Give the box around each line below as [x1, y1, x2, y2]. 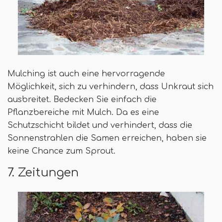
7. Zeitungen [7, 166, 79, 179]
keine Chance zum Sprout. [7, 147, 115, 156]
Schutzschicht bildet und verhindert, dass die [7, 121, 192, 130]
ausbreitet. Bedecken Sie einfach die [7, 95, 157, 105]
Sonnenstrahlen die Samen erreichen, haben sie [7, 134, 207, 143]
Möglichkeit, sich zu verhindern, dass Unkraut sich [7, 82, 214, 92]
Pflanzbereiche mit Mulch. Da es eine [7, 108, 159, 117]
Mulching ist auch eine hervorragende [7, 69, 165, 79]
